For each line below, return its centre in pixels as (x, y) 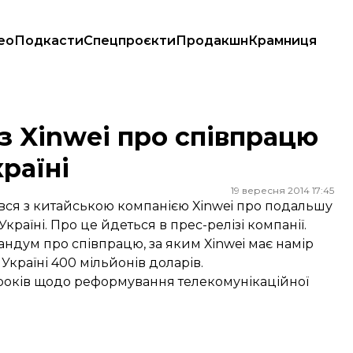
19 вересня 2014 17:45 (282, 190)
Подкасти (49, 41)
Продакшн (212, 41)
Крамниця (282, 41)
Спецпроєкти (130, 41)
